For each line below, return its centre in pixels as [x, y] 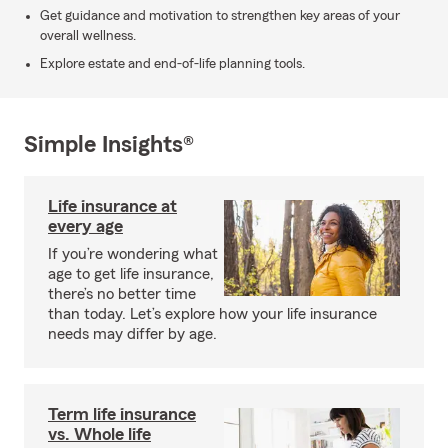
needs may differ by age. [132, 334]
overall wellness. [88, 36]
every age [85, 226]
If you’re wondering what [133, 254]
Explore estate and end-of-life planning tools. [172, 64]
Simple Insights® [109, 145]
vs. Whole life [99, 434]
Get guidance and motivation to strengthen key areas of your [220, 16]
